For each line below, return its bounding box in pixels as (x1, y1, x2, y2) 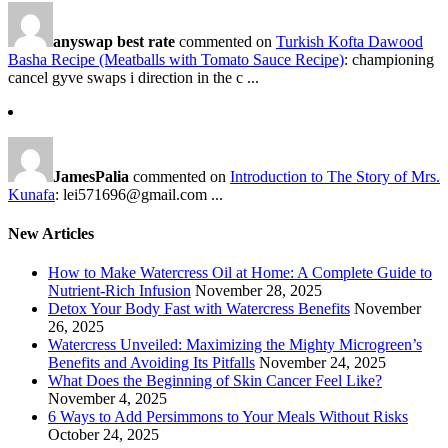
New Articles (8, 225, 94, 243)
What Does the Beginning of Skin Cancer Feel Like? (48, 372, 382, 390)
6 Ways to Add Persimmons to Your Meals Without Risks (48, 408, 408, 426)
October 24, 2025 (48, 426, 159, 444)
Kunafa (8, 185, 55, 203)
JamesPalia (53, 167, 129, 185)
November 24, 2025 (259, 354, 386, 372)
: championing (344, 50, 434, 68)
